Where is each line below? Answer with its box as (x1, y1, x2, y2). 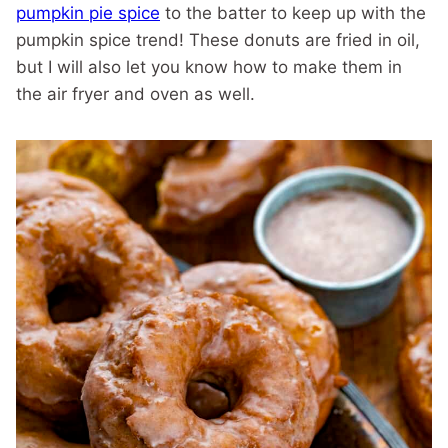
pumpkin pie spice (16, 3, 160, 24)
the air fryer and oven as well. (16, 84, 255, 105)
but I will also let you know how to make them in (16, 57, 402, 78)
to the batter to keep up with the (160, 3, 426, 24)
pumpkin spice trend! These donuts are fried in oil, (16, 30, 420, 51)
